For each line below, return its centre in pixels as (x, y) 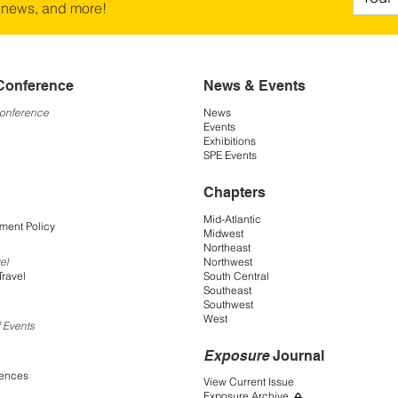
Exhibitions (230, 140)
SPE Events (230, 155)
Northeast (227, 247)
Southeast (227, 290)
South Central (236, 275)
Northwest (228, 261)
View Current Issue (249, 382)
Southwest (228, 304)
